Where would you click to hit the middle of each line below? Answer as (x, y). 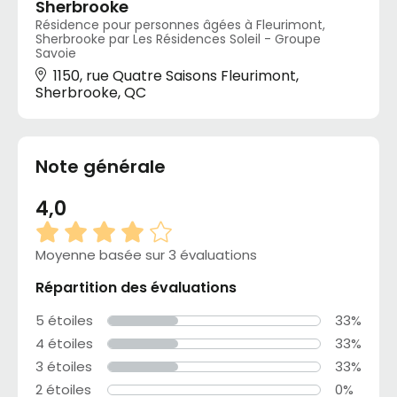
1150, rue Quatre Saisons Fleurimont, (176, 76)
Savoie (56, 54)
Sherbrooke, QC (91, 93)
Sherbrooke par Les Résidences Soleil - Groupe (178, 39)
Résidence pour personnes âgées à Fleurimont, (180, 25)
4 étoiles (64, 344)
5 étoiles (64, 321)
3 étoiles (64, 367)
